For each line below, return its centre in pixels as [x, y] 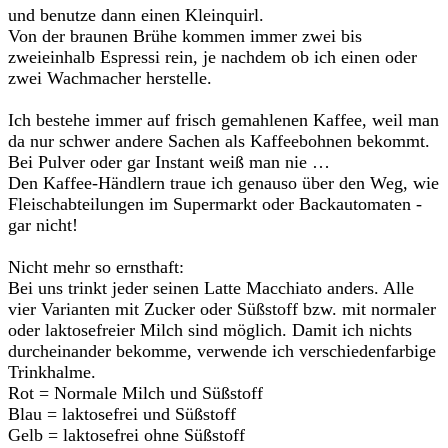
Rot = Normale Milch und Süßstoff [135, 393]
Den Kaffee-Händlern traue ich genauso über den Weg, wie [223, 183]
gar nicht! [43, 225]
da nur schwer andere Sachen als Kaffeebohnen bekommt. [219, 141]
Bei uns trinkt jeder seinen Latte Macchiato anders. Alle [211, 288]
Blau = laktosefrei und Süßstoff [122, 414]
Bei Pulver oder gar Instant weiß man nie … [169, 162]
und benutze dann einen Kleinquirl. [136, 15]
